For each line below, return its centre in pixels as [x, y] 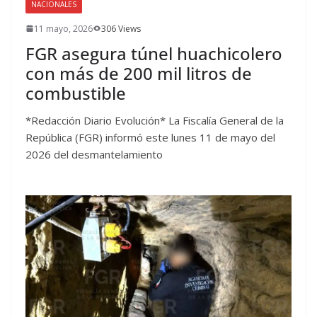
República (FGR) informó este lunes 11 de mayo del [150, 137]
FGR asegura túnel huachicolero [154, 53]
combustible [76, 93]
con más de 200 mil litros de [139, 73]
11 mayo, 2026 [63, 28]
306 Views [121, 28]
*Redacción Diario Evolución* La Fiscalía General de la [155, 120]
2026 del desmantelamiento [94, 154]
